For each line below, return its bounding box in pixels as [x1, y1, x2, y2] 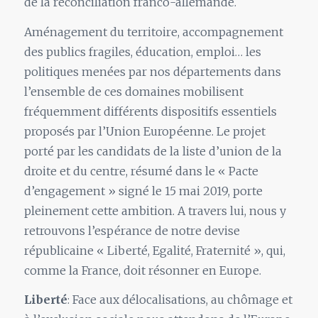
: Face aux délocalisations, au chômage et [67, 292, 292, 307]
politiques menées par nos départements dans [23, 64, 281, 79]
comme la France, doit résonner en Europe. [23, 263, 261, 278]
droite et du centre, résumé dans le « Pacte [23, 163, 258, 178]
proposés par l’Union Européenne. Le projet [23, 124, 265, 138]
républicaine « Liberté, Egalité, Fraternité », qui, [23, 243, 285, 258]
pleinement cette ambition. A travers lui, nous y [23, 203, 286, 218]
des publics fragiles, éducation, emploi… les [23, 44, 261, 59]
